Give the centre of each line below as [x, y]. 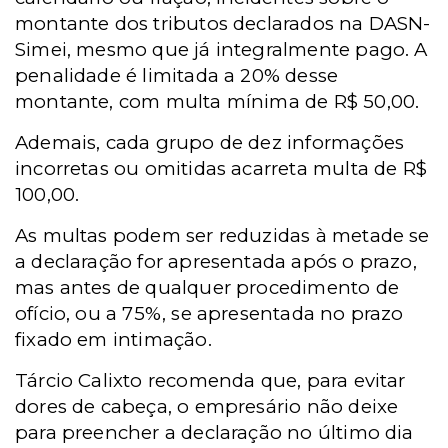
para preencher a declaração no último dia [214, 432]
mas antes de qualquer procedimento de [207, 287]
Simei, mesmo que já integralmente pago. [212, 49]
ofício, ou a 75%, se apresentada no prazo [209, 313]
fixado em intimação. [113, 339]
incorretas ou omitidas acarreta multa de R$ [221, 168]
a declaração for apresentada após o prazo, [216, 261]
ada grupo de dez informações [260, 142]
